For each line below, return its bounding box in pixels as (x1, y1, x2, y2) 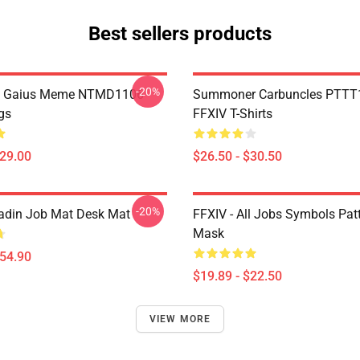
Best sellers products (88, 22, 272, 45)
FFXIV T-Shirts (193, 106, 272, 121)
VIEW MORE (149, 313, 211, 325)
